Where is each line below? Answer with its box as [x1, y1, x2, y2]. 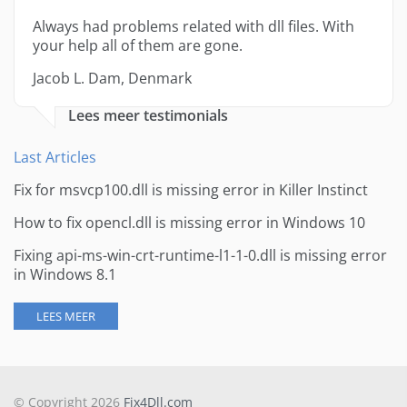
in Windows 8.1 [14, 264, 116, 284]
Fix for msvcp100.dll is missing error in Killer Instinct [14, 180, 368, 200]
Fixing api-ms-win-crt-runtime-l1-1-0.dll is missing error [14, 245, 387, 265]
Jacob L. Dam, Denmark [33, 68, 192, 88]
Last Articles [14, 147, 96, 167]
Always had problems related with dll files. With [33, 16, 354, 36]
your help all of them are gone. [33, 35, 243, 55]
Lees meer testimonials [68, 105, 228, 125]
